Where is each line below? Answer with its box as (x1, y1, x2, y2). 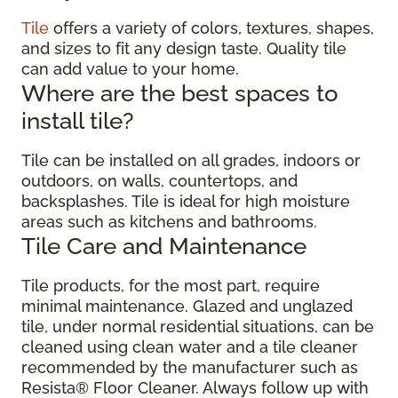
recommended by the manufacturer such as (21, 358, 358, 378)
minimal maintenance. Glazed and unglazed (21, 297, 353, 316)
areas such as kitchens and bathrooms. (21, 212, 317, 232)
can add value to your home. (21, 60, 239, 79)
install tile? (21, 107, 133, 135)
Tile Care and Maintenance (21, 232, 306, 260)
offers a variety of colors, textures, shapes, (49, 19, 374, 38)
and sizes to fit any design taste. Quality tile (21, 39, 346, 59)
